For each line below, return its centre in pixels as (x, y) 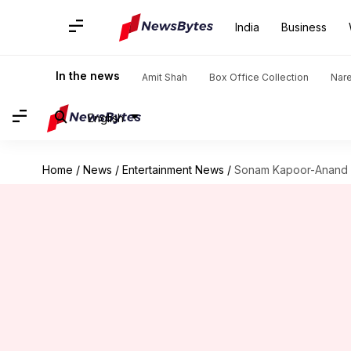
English (106, 118)
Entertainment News (173, 170)
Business (304, 27)
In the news (88, 76)
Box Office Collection (259, 77)
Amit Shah (165, 77)
